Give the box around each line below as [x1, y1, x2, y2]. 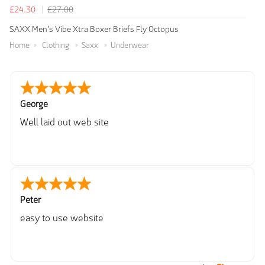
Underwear [111, 40, 149, 51]
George [20, 98, 48, 110]
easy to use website [20, 212, 104, 225]
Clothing [42, 40, 69, 51]
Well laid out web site [20, 116, 109, 129]
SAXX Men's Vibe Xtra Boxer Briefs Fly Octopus [9, 24, 179, 35]
